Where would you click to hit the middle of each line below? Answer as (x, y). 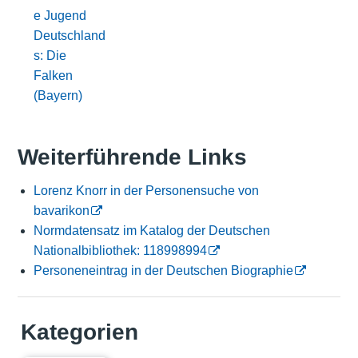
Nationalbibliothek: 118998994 (120, 251)
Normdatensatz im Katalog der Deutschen (151, 231)
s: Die (50, 55)
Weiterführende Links (132, 157)
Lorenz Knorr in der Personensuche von (146, 191)
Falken (53, 75)
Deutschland (69, 35)
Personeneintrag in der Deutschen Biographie (163, 271)
